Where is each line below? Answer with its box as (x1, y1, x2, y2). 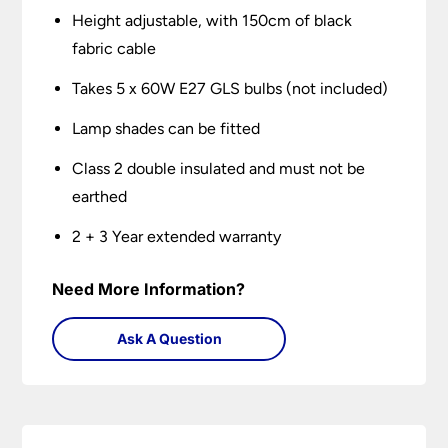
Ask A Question (116, 330, 222, 348)
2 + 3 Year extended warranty (72, 227, 282, 247)
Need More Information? (52, 279, 246, 300)
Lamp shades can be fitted (72, 119, 261, 139)
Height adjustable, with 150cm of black (72, 11, 353, 31)
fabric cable (72, 39, 157, 59)
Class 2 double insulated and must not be (72, 159, 366, 179)
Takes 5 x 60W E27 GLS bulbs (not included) (72, 79, 389, 99)
